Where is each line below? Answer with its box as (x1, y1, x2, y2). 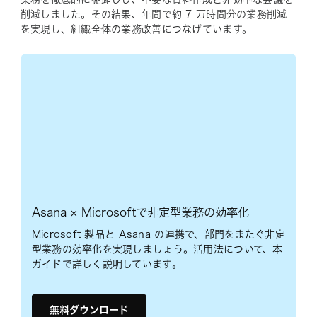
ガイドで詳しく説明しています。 (31, 259, 182, 270)
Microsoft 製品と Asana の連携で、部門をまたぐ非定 (31, 229, 285, 240)
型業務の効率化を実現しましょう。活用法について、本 (31, 244, 283, 255)
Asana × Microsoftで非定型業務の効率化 (31, 207, 249, 219)
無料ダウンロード (49, 305, 129, 316)
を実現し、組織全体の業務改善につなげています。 (20, 23, 253, 34)
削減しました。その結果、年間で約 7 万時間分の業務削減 (20, 8, 287, 19)
